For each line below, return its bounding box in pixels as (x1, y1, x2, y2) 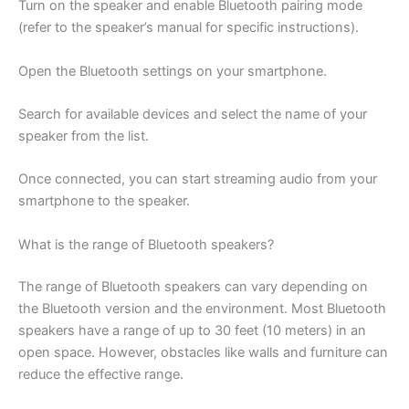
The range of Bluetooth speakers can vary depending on (18, 278, 368, 295)
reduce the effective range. (18, 365, 184, 383)
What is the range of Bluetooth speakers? (18, 236, 274, 253)
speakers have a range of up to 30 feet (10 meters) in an (18, 321, 366, 339)
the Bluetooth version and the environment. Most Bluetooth (18, 299, 386, 317)
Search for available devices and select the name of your (18, 106, 367, 123)
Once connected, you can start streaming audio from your (18, 171, 377, 188)
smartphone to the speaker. (18, 193, 190, 210)
